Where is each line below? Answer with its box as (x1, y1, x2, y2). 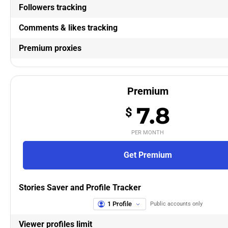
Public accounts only (150, 200, 203, 207)
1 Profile (107, 199, 132, 208)
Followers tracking (19, 2, 87, 12)
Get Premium (123, 150, 172, 160)
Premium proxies (19, 43, 81, 53)
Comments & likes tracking (19, 22, 118, 33)
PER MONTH (131, 129, 164, 136)
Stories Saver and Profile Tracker (19, 182, 141, 192)
